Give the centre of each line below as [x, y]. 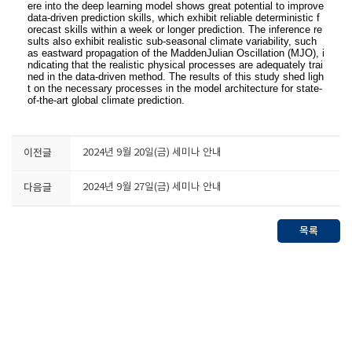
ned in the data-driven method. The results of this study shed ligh [176, 77]
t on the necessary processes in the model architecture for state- [175, 88]
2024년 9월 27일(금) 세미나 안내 [152, 187]
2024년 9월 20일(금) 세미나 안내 [152, 153]
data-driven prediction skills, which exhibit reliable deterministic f [174, 18]
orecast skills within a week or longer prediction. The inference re [175, 29]
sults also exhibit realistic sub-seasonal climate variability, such [172, 41]
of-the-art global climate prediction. [106, 100]
